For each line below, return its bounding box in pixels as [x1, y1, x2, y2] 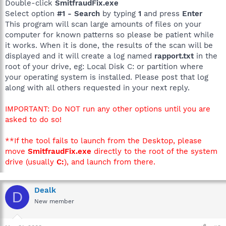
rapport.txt [154, 51, 194, 61]
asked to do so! [5, 115, 62, 124]
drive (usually [5, 157, 56, 166]
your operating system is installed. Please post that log [5, 73, 208, 82]
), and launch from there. [64, 157, 155, 166]
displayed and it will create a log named [5, 51, 154, 61]
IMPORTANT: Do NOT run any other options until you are [5, 104, 210, 114]
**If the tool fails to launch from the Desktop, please [5, 136, 202, 145]
